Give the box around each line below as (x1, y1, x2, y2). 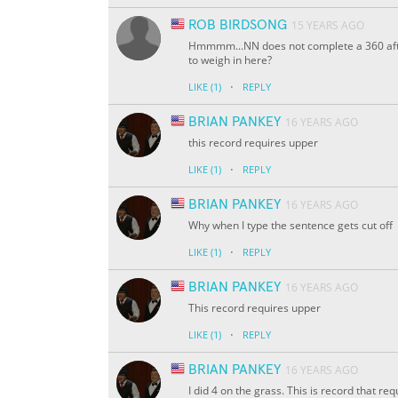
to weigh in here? (188, 52, 272, 68)
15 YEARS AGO (291, 18, 364, 34)
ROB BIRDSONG (188, 18, 287, 33)
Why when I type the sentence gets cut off (188, 218, 393, 234)
